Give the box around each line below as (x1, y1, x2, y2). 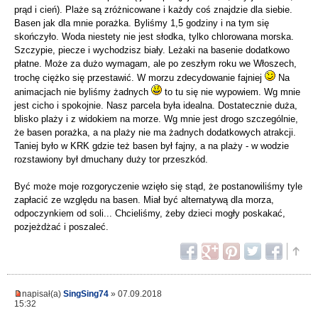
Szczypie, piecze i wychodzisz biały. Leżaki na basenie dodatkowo (14, 45, 290, 56)
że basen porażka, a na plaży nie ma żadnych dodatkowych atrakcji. (14, 127, 296, 138)
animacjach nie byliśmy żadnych (14, 87, 151, 98)
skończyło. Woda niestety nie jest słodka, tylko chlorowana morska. (14, 31, 294, 43)
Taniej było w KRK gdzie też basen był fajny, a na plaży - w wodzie (14, 141, 289, 152)
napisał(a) (22, 289, 63, 299)
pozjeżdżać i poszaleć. (14, 221, 109, 233)
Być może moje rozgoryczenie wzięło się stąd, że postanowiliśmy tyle (14, 181, 302, 192)
